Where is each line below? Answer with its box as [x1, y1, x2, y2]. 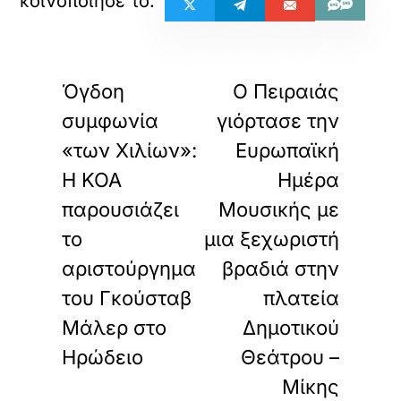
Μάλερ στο [62, 316, 167, 339]
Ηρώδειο [62, 346, 144, 369]
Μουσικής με [218, 198, 339, 221]
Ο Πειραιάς [232, 80, 339, 103]
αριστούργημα [62, 257, 197, 280]
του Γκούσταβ [62, 286, 192, 310]
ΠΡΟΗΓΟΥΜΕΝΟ [66, 58, 164, 72]
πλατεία [262, 286, 339, 310]
